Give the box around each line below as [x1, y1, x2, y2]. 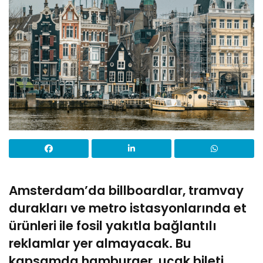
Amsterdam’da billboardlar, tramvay [9, 181, 244, 200]
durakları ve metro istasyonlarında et [9, 199, 247, 218]
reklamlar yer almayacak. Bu [9, 234, 191, 253]
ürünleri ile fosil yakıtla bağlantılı [9, 217, 217, 235]
